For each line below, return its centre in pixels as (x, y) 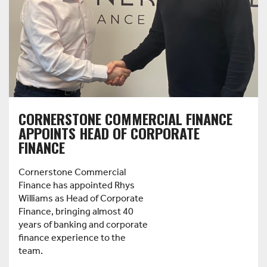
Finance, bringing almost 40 (76, 212)
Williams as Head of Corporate (81, 199)
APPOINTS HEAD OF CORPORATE (109, 133)
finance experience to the (72, 238)
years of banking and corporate (83, 225)
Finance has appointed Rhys (77, 186)
